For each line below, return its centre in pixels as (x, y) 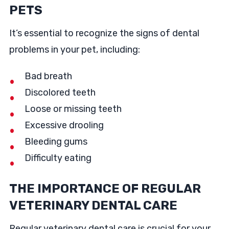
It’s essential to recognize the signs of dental (104, 33)
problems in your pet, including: (75, 50)
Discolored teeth (61, 93)
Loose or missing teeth (74, 109)
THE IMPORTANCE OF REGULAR (105, 189)
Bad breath (49, 76)
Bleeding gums (57, 142)
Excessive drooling (65, 125)
